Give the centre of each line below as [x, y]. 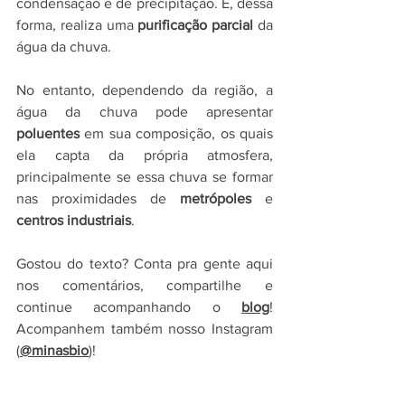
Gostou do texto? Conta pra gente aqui [145, 264]
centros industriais [74, 221]
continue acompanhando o [129, 307]
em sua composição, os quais [176, 134]
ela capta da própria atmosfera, [145, 155]
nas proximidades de [98, 199]
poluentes [48, 134]
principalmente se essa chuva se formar [145, 177]
